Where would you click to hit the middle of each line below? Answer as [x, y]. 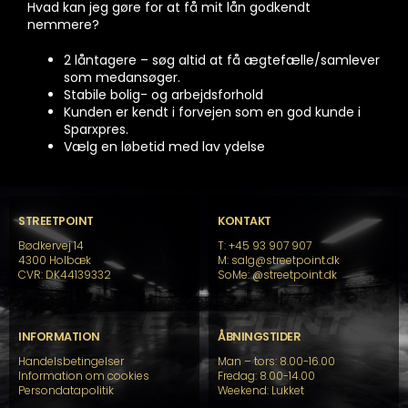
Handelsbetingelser [71, 361]
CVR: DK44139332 [65, 274]
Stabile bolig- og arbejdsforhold [163, 94]
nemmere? [63, 24]
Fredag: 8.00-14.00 [266, 375]
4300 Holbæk [55, 260]
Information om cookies [84, 375]
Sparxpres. [96, 129]
